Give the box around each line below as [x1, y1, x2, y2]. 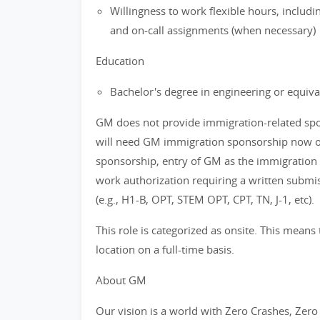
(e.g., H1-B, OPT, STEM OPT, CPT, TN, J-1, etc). [96, 192, 314, 206]
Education [96, 54, 144, 68]
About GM [96, 273, 146, 287]
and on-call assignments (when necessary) [110, 23, 316, 37]
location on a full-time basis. [96, 242, 234, 256]
